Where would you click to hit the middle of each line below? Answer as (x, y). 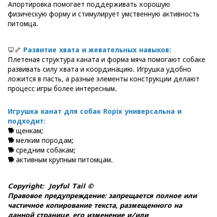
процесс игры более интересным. (62, 88)
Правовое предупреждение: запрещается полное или (102, 195)
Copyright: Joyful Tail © (52, 186)
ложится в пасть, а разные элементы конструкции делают (104, 79)
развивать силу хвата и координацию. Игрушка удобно (100, 69)
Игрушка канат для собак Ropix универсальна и (95, 111)
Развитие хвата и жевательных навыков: (97, 50)
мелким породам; (44, 140)
